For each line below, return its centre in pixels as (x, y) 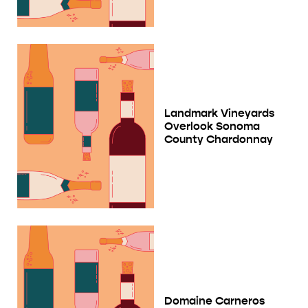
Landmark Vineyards (219, 113)
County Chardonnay (219, 139)
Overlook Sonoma (212, 126)
